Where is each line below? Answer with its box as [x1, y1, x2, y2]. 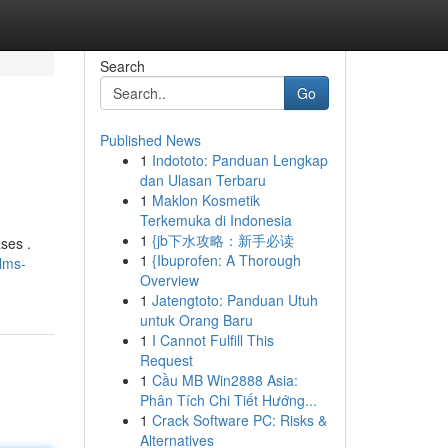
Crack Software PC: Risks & [151, 410, 327, 430]
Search [99, 56, 145, 76]
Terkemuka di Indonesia [139, 210, 292, 230]
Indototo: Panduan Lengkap [151, 150, 328, 170]
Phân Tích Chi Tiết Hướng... [139, 390, 317, 410]
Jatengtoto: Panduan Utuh [151, 290, 318, 310]
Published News [99, 130, 201, 150]
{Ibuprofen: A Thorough [151, 250, 301, 270]
